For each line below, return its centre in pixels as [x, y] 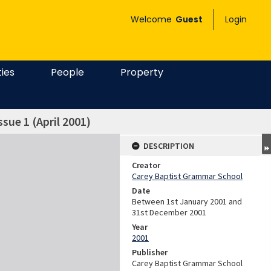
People [67, 72]
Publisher [150, 252]
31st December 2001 [169, 212]
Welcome [152, 19]
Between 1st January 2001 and [187, 201]
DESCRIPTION [169, 146]
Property [142, 72]
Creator [146, 165]
